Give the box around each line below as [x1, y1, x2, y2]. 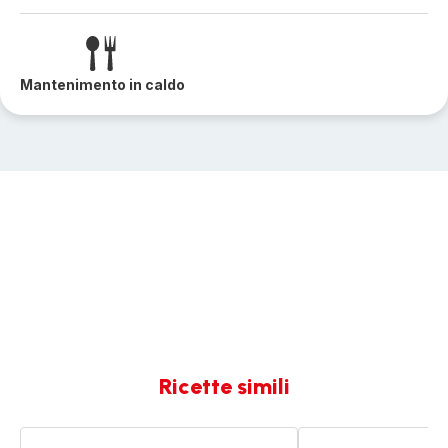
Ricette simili [158, 373, 290, 400]
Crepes [20, 428, 72, 445]
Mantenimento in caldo [20, 76, 185, 93]
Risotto [298, 428, 347, 445]
